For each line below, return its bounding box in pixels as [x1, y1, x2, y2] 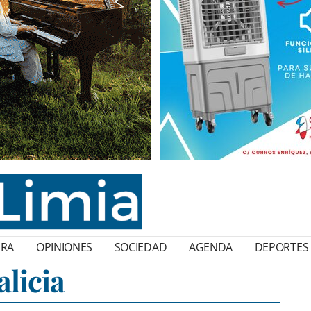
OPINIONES [35, 239, 93, 255]
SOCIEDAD [114, 239, 167, 255]
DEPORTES [254, 239, 309, 255]
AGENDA [188, 239, 233, 255]
